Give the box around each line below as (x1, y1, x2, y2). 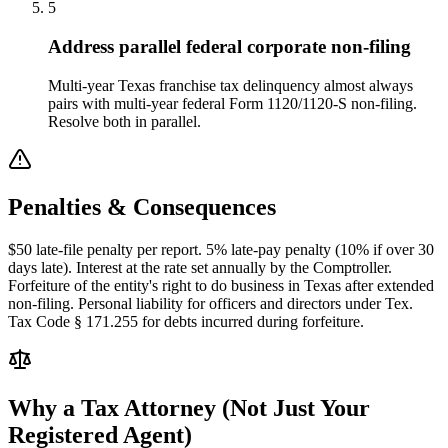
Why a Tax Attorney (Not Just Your (8, 395, 370, 422)
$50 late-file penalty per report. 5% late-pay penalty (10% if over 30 (8, 241, 434, 259)
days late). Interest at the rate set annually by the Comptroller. (8, 259, 392, 277)
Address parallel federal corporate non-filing (48, 35, 411, 57)
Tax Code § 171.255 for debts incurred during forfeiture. (8, 313, 364, 331)
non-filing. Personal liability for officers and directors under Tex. (8, 295, 413, 313)
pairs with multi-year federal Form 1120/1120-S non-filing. (48, 94, 417, 112)
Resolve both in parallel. (48, 112, 201, 130)
